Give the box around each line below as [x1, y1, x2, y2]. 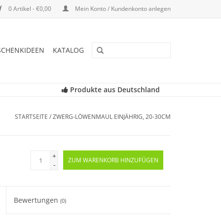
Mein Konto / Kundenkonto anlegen [74, 4, 171, 13]
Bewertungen [14, 195, 61, 205]
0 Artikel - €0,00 [7, 4, 53, 13]
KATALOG [53, 45, 84, 55]
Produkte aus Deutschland [68, 85, 160, 94]
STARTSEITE [15, 112, 48, 121]
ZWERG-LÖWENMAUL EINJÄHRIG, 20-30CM [53, 112, 171, 121]
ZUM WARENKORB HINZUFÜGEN [68, 156, 158, 164]
